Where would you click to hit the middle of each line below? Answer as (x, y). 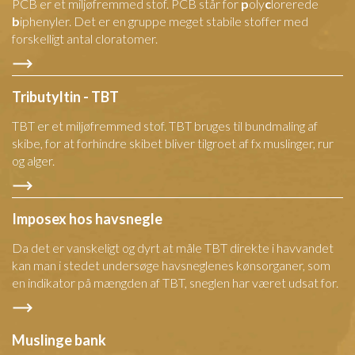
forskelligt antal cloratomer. (85, 39)
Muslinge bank (59, 340)
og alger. (33, 161)
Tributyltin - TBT (65, 97)
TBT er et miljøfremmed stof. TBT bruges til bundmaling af (165, 126)
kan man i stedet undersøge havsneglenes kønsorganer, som (171, 265)
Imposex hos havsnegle (87, 219)
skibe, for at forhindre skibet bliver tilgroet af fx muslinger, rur (173, 143)
